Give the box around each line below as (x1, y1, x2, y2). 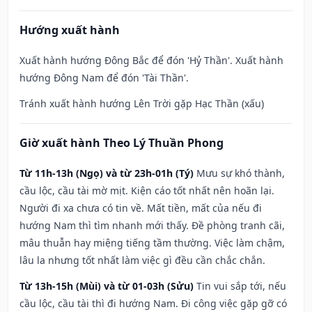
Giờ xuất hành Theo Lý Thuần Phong (19, 135, 224, 151)
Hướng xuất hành (19, 22, 120, 38)
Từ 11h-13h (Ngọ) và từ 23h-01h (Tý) (19, 166, 194, 180)
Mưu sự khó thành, (196, 166, 285, 180)
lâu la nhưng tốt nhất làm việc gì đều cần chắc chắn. (19, 253, 265, 267)
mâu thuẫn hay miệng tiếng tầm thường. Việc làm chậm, (19, 236, 285, 250)
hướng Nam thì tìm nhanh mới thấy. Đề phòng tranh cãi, (19, 219, 285, 233)
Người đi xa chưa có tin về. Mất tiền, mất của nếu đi (19, 201, 262, 215)
